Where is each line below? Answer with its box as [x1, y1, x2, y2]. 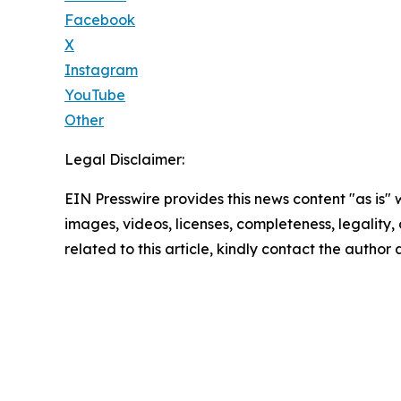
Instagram [64, 61, 138, 80]
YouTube [64, 86, 125, 105]
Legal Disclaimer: [64, 150, 184, 169]
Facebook [64, 11, 135, 30]
